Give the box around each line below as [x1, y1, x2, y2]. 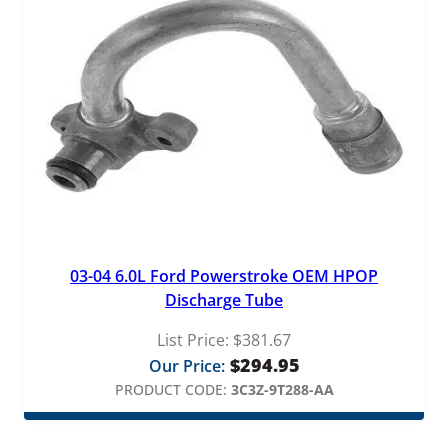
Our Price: [148, 355, 225, 378]
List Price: [157, 329, 229, 352]
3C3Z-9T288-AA [230, 380, 334, 400]
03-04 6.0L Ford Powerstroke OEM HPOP [70, 265, 378, 288]
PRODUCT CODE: [114, 380, 227, 400]
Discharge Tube [165, 289, 283, 312]
